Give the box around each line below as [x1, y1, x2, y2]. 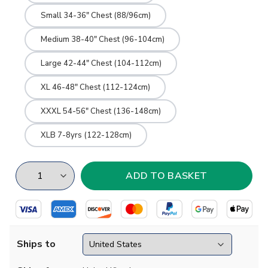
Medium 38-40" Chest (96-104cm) [40, 33, 165, 45]
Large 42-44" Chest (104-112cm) [40, 57, 162, 69]
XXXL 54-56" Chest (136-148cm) [40, 105, 161, 117]
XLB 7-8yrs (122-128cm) [40, 129, 132, 141]
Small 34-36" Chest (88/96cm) [40, 10, 151, 21]
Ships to [17, 237, 56, 251]
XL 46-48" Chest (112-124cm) [40, 81, 150, 93]
